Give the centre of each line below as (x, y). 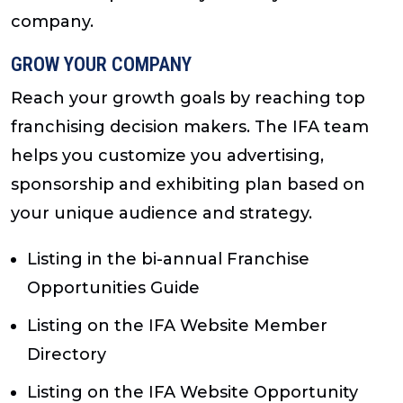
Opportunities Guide (113, 288)
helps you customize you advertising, (167, 155)
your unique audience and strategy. (161, 213)
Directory (67, 355)
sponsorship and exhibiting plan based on (188, 184)
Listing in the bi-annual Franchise (168, 260)
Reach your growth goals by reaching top (188, 98)
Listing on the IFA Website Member (177, 326)
